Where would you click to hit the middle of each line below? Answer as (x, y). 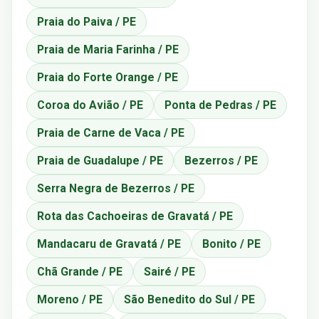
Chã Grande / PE (80, 271)
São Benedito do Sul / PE (189, 299)
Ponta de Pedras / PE (220, 105)
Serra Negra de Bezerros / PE (116, 188)
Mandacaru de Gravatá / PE (109, 244)
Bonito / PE (231, 244)
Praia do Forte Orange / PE (108, 77)
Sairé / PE (169, 271)
